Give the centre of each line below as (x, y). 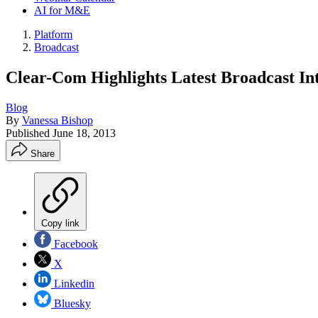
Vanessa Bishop (57, 120)
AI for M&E (62, 10)
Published (29, 133)
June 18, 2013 (84, 133)
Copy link (60, 223)
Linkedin (73, 283)
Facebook (75, 243)
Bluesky (71, 303)
